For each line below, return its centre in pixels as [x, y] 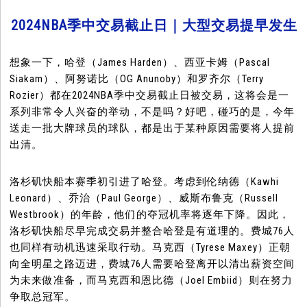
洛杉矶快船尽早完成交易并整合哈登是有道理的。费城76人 [152, 231]
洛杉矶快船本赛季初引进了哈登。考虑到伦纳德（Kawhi [145, 182]
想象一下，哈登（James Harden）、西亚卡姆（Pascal [140, 63]
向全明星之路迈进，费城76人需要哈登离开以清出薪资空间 [152, 264]
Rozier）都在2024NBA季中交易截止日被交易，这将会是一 [150, 96]
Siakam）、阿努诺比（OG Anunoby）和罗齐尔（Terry [137, 79]
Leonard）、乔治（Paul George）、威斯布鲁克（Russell [144, 198]
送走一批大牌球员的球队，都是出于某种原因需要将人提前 [152, 128]
